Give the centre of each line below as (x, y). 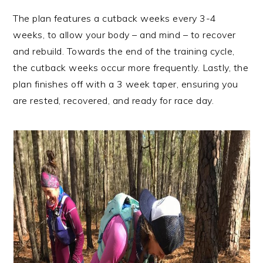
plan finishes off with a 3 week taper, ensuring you (126, 84)
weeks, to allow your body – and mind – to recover (124, 35)
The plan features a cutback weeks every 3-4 (115, 18)
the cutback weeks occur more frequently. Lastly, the (131, 68)
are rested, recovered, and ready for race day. (114, 101)
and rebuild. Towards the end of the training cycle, (124, 51)
